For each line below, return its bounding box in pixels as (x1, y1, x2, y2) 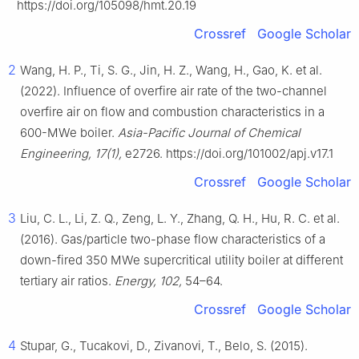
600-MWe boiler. (20, 125, 118, 141)
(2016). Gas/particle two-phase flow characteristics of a (20, 232, 325, 248)
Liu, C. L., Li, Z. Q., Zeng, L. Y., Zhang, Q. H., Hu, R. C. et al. (20, 211, 340, 227)
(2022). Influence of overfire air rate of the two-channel (20, 83, 327, 99)
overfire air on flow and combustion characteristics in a (20, 104, 325, 120)
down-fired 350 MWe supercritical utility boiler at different (20, 252, 343, 268)
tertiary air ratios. (20, 273, 115, 289)
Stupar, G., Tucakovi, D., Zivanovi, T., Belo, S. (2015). (20, 338, 308, 354)
